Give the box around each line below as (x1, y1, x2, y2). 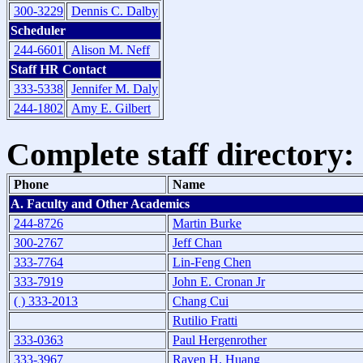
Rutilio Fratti (173, 313, 237, 327)
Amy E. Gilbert (71, 101, 151, 116)
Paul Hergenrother (173, 332, 267, 347)
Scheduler (11, 23, 66, 38)
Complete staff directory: (6, 135, 354, 173)
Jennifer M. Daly (71, 82, 158, 96)
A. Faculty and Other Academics (11, 196, 190, 211)
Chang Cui (173, 293, 228, 308)
